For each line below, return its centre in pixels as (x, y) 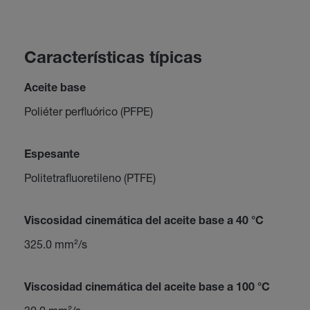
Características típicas (113, 60)
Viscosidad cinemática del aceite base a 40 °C (144, 222)
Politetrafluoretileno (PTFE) (90, 177)
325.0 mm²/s (55, 244)
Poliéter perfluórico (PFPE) (88, 111)
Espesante (52, 156)
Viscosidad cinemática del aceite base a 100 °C (147, 289)
